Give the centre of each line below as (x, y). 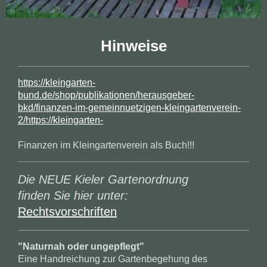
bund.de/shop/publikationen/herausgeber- (106, 95)
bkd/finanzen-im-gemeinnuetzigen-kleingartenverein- (129, 108)
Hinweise (133, 46)
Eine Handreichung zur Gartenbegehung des (113, 259)
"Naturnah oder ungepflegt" (81, 247)
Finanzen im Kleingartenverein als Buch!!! (106, 145)
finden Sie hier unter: (73, 196)
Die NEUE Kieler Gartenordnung (103, 180)
